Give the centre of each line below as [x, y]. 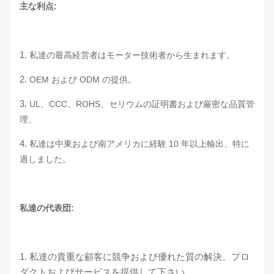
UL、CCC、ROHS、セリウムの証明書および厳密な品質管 [142, 104]
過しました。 [45, 159]
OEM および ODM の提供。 [83, 80]
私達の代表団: [47, 208]
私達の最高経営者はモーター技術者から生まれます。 [132, 55]
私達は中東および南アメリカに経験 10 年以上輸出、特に [139, 144]
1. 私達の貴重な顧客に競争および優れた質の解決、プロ [135, 257]
